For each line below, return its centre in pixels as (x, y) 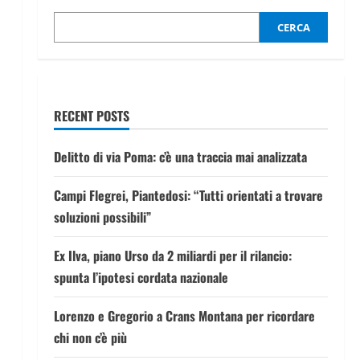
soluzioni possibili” (102, 217)
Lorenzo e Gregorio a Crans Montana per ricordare (184, 316)
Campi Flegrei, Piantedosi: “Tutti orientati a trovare (188, 195)
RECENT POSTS (91, 116)
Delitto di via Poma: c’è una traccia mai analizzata (180, 157)
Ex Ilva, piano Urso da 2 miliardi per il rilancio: (172, 256)
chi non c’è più (90, 337)
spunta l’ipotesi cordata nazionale (141, 277)
